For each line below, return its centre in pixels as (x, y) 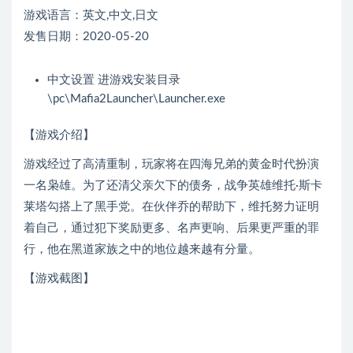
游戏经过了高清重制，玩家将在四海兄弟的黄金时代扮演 (171, 165)
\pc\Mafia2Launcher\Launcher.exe (136, 99)
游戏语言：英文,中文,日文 (91, 16)
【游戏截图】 (59, 279)
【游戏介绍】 (59, 136)
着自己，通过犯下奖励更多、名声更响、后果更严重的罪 (171, 229)
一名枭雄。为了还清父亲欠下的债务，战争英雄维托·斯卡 (173, 186)
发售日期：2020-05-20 (86, 37)
